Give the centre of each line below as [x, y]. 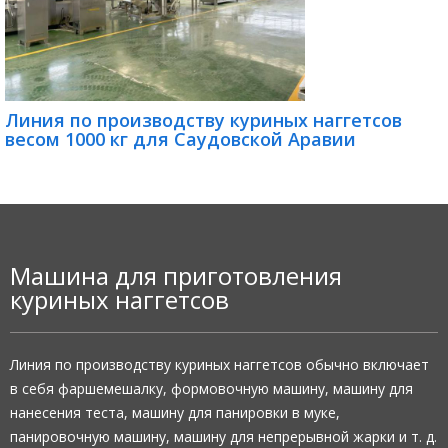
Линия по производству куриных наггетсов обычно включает [219, 365]
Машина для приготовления [176, 276]
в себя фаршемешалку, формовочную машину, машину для [211, 389]
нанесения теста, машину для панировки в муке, [175, 413]
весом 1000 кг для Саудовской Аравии [180, 139]
